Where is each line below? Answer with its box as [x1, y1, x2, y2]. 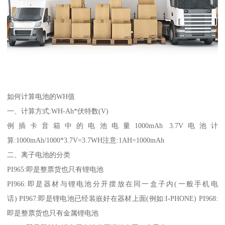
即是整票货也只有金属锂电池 [7, 209, 99, 217]
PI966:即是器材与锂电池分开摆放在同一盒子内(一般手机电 [7, 180, 218, 188]
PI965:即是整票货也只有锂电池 [7, 165, 104, 174]
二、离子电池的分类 [7, 151, 71, 159]
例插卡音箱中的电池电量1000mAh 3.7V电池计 [7, 122, 218, 130]
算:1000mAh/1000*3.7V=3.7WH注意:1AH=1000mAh [7, 136, 165, 145]
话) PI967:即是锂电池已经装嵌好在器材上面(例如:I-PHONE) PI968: [7, 194, 218, 203]
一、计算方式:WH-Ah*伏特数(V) [7, 107, 109, 116]
